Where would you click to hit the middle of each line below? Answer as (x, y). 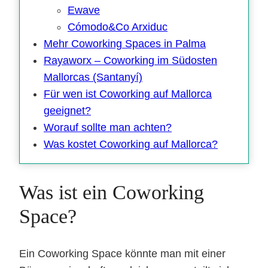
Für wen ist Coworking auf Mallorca (128, 94)
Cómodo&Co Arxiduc (118, 27)
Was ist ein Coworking (112, 192)
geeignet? (67, 110)
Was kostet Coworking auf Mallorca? (131, 144)
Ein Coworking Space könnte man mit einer (122, 254)
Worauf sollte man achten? (108, 127)
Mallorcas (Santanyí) (93, 77)
